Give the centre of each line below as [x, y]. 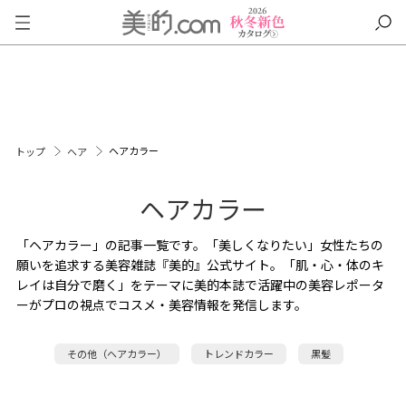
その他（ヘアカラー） [116, 353]
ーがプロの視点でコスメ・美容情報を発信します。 [161, 304]
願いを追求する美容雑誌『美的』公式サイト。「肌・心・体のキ [200, 265]
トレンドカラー [238, 353]
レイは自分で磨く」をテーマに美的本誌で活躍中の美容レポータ [200, 285]
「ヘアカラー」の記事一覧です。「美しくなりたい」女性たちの [199, 245]
